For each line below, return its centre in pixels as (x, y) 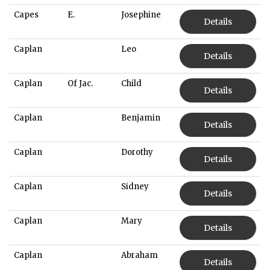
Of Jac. (80, 83)
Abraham (140, 255)
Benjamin (141, 118)
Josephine (141, 14)
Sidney (135, 186)
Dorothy (137, 152)
